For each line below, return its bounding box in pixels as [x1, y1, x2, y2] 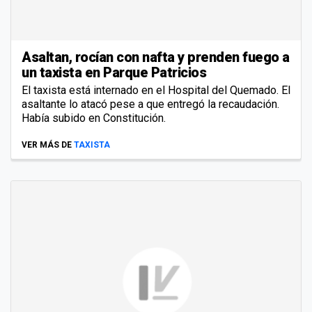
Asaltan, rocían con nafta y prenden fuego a [22, 48, 290, 65]
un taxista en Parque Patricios [22, 63, 206, 81]
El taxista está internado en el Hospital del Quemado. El [22, 83, 290, 97]
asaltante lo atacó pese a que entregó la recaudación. [22, 97, 279, 111]
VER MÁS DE [22, 139, 72, 150]
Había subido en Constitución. [22, 111, 166, 125]
